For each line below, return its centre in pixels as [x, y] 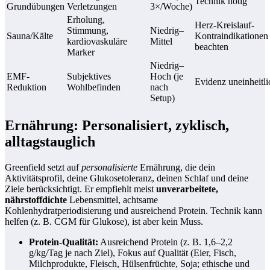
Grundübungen [36, 7]
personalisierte [109, 168]
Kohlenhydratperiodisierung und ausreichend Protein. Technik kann [133, 211]
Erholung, [86, 20]
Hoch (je [167, 77]
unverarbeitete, [187, 189]
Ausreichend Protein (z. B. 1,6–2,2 [165, 242]
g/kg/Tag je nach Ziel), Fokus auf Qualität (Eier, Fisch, [133, 253]
